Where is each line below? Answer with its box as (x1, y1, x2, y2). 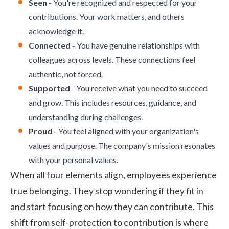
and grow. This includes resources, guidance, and (29, 97, 196, 107)
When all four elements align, (10, 169, 127, 180)
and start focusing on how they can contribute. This (10, 201, 214, 212)
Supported (29, 83, 70, 93)
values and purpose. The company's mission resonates (29, 140, 215, 150)
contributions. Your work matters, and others (29, 11, 185, 21)
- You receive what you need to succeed (70, 83, 208, 93)
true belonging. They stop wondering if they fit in (10, 185, 203, 196)
